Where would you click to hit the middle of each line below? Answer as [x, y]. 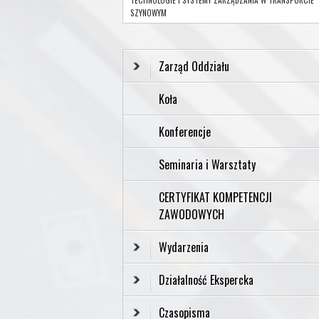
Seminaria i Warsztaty [207, 164]
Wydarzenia [184, 247]
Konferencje [185, 131]
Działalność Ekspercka [206, 279]
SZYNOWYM [148, 12]
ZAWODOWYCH [192, 214]
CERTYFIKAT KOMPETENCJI [215, 197]
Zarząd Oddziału [194, 66]
